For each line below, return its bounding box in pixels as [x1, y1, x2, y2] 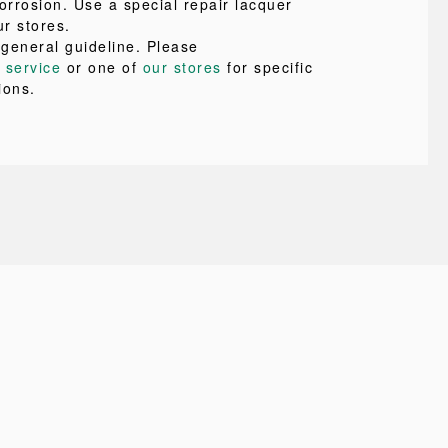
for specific [221, 57, 313, 77]
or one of [61, 57, 143, 77]
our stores [142, 57, 222, 77]
